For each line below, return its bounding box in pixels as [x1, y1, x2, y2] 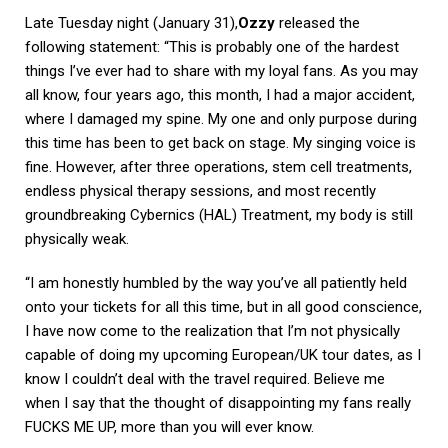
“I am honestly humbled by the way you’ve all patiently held [25, 273, 407, 292]
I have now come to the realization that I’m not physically [25, 321, 400, 340]
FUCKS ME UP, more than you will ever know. [25, 417, 314, 436]
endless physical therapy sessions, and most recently [25, 181, 376, 200]
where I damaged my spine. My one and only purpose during [25, 109, 417, 128]
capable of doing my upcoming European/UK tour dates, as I [25, 345, 421, 364]
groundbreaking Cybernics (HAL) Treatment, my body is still [25, 205, 413, 224]
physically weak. [25, 229, 129, 248]
